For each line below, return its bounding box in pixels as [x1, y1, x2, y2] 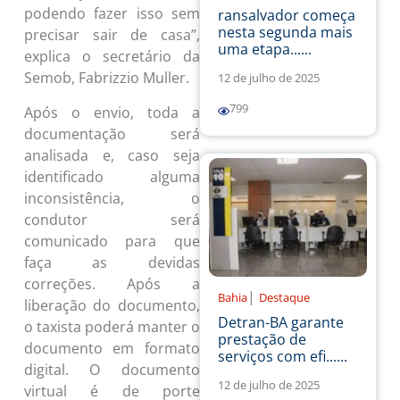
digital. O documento [23, 359, 200, 379]
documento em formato [23, 337, 200, 358]
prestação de [218, 329, 306, 349]
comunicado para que [23, 230, 200, 251]
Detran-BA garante [218, 312, 344, 332]
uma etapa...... [218, 39, 312, 60]
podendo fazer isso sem [23, 4, 200, 24]
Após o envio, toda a [23, 102, 200, 122]
